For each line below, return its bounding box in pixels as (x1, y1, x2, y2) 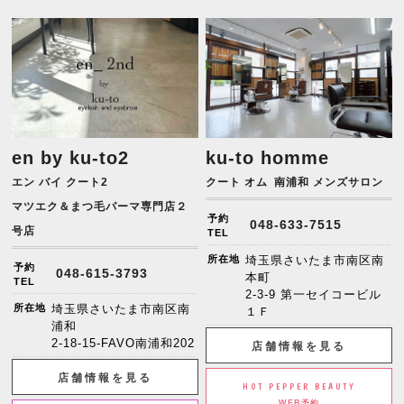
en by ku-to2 (12, 147, 130, 168)
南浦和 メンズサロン (274, 175, 384, 188)
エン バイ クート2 (12, 175, 109, 188)
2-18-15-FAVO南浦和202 (51, 335, 196, 350)
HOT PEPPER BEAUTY (243, 381, 355, 391)
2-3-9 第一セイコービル (245, 287, 382, 301)
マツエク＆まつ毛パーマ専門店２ (12, 199, 188, 213)
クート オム (206, 175, 269, 188)
